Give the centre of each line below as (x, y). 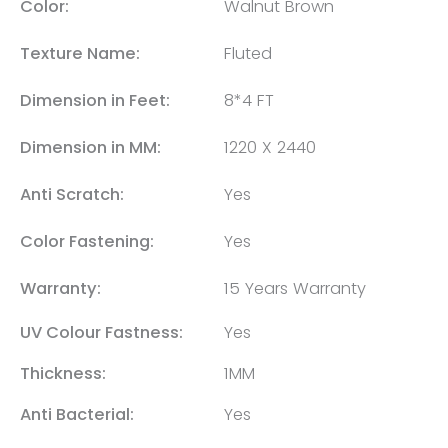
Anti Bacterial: (77, 414)
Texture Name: (80, 53)
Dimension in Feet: (95, 100)
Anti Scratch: (72, 194)
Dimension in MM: (90, 147)
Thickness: (63, 373)
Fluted (248, 53)
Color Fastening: (87, 241)
